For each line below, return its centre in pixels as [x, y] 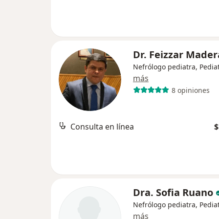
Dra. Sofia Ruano [173, 192]
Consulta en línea [102, 127]
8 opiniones [190, 90]
